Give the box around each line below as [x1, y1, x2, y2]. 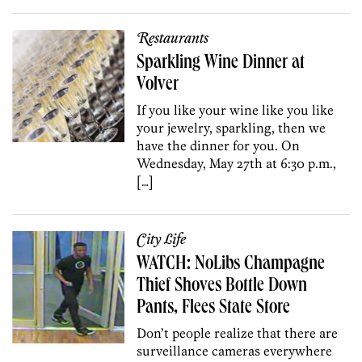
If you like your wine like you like [137, 101, 335, 118]
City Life [137, 230, 187, 249]
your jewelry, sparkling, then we [137, 119, 326, 136]
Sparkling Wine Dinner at [137, 53, 305, 74]
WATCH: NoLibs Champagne [137, 255, 326, 275]
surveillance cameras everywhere [137, 342, 333, 359]
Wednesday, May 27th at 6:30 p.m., [137, 154, 337, 171]
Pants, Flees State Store [137, 298, 291, 318]
